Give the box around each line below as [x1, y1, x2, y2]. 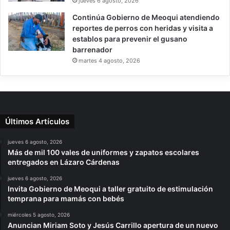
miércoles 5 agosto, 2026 [8, 212, 70, 218]
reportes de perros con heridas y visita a [72, 24, 213, 33]
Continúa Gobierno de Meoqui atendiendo [72, 13, 220, 22]
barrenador [72, 45, 112, 54]
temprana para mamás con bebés [8, 194, 124, 203]
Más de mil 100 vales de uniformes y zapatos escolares [8, 148, 199, 157]
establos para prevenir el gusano [72, 34, 187, 44]
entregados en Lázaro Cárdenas [8, 158, 120, 167]
